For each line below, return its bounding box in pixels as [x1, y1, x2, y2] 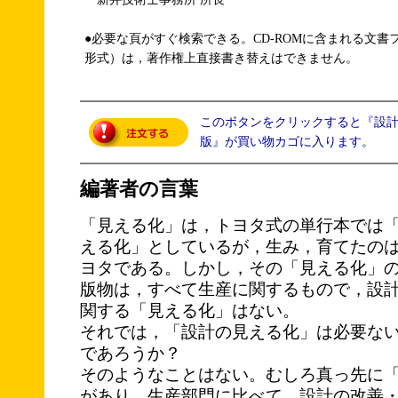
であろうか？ [80, 343, 181, 362]
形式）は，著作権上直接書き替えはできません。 [84, 52, 358, 65]
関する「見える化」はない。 [80, 300, 299, 320]
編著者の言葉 [80, 178, 198, 201]
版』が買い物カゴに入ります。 [200, 135, 374, 148]
